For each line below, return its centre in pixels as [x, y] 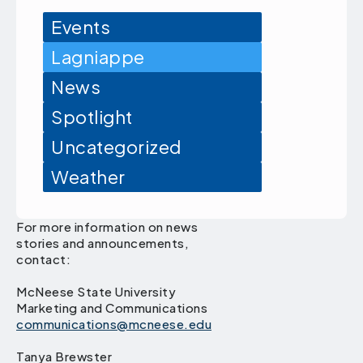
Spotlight [92, 117]
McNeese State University [96, 292]
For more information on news [107, 227]
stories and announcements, [102, 243]
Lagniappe [98, 57]
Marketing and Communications [112, 308]
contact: [43, 259]
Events [81, 27]
